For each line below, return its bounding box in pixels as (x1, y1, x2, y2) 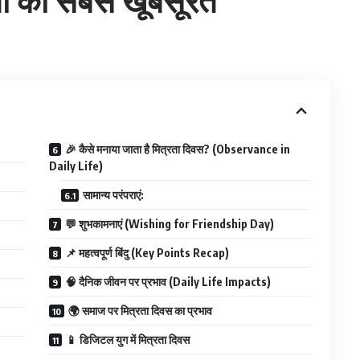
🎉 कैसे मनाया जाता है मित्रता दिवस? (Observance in (65, 141, 291, 156)
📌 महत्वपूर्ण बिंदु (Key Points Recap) (65, 245, 230, 260)
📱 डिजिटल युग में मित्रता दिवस (66, 332, 190, 346)
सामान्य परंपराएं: (83, 187, 145, 202)
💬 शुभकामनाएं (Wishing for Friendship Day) (65, 216, 275, 231)
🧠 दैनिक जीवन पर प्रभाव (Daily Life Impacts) (65, 274, 272, 288)
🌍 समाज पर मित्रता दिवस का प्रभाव (68, 303, 213, 317)
